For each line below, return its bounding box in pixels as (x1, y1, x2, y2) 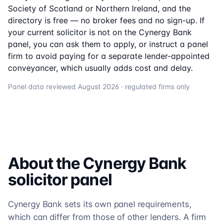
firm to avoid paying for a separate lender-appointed (8, 51, 210, 61)
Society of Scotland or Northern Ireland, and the (8, 3, 191, 13)
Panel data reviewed (8, 82, 78, 91)
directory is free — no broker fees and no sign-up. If (8, 15, 205, 25)
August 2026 (78, 82, 119, 91)
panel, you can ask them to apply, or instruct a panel (8, 39, 208, 49)
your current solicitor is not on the (8, 27, 139, 37)
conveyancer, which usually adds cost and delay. (8, 63, 193, 73)
